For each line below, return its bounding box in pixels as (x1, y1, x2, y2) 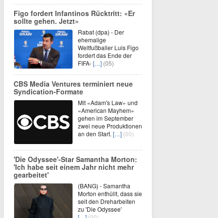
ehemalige (78, 36, 106, 44)
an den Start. (78, 129, 113, 138)
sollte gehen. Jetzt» (14, 16, 79, 26)
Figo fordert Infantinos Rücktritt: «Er (14, 8, 135, 18)
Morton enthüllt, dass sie (78, 189, 142, 198)
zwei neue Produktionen (78, 122, 142, 130)
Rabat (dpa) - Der (78, 28, 124, 36)
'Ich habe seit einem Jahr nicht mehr (14, 162, 134, 172)
